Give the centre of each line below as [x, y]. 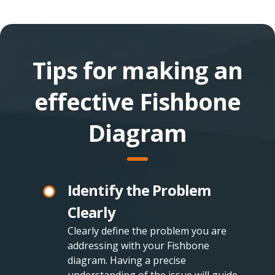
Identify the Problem [139, 190]
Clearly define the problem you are [147, 231]
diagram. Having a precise [127, 261]
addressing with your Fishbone [138, 246]
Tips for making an [137, 70]
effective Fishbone [137, 102]
